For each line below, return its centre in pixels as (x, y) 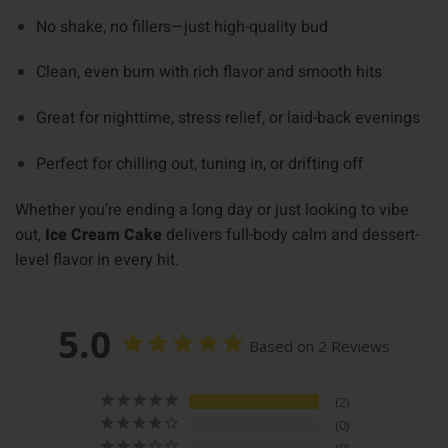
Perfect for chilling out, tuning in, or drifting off (199, 163)
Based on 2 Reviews (319, 345)
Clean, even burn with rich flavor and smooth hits (208, 72)
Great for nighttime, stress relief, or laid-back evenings (227, 118)
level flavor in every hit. (97, 259)
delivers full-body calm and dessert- (290, 234)
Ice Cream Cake (103, 234)
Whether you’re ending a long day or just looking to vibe (212, 209)
